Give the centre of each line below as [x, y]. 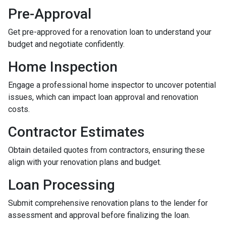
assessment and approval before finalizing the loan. [99, 215]
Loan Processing [62, 185]
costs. [19, 109]
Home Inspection [63, 67]
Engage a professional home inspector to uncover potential [112, 85]
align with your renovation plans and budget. [85, 162]
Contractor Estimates [76, 132]
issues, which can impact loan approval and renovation [103, 97]
